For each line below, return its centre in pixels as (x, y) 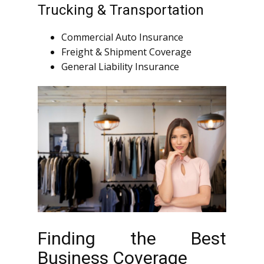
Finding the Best (132, 238)
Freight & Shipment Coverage (126, 52)
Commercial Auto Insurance (122, 37)
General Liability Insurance (120, 67)
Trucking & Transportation (121, 10)
